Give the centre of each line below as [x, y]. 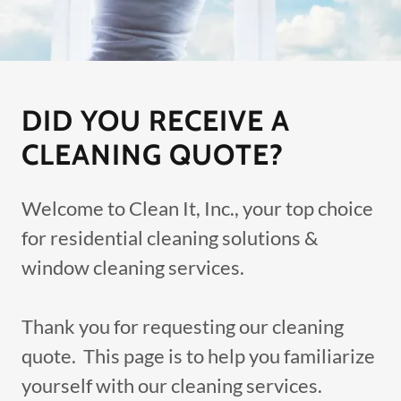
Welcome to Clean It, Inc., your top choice [197, 208]
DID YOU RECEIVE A [156, 120]
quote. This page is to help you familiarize [198, 355]
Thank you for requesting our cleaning [183, 326]
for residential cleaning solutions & [170, 237]
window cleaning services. [137, 267]
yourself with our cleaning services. [177, 385]
